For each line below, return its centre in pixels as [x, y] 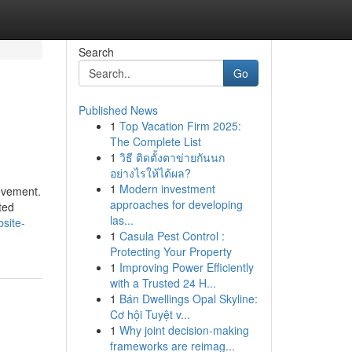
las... [121, 220]
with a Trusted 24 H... [163, 283]
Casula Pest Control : [172, 236]
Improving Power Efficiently [186, 267]
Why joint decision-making [184, 330]
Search [96, 52]
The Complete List [155, 141]
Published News [118, 110]
